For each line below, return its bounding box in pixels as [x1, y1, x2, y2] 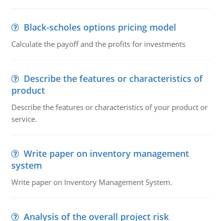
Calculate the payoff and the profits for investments [11, 39, 185, 49]
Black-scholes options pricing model [23, 21, 176, 33]
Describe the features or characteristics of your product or [11, 102, 208, 112]
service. [11, 114, 37, 124]
